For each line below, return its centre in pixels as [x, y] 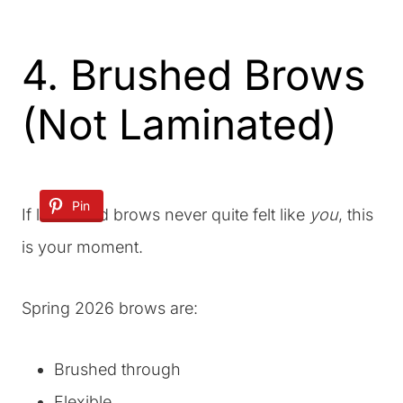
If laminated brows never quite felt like [166, 215]
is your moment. [82, 247]
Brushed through [117, 369]
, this [356, 215]
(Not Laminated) [179, 124]
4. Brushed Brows [193, 75]
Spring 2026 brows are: [110, 308]
